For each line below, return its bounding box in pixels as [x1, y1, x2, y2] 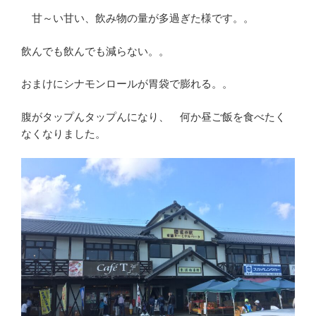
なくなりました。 [21, 127, 116, 140]
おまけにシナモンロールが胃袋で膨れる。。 [21, 78, 233, 90]
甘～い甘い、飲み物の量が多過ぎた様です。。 [21, 12, 254, 25]
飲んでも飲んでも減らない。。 [21, 44, 169, 57]
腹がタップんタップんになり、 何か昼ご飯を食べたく [21, 110, 286, 123]
